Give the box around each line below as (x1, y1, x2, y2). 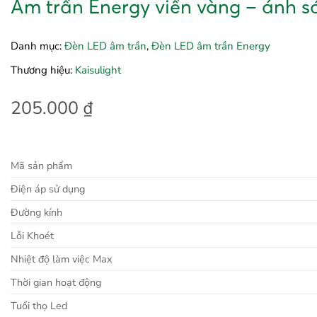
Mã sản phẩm (11, 158, 72, 173)
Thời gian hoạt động (11, 275, 101, 290)
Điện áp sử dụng (11, 182, 85, 197)
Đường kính (11, 205, 62, 220)
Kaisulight (75, 62, 121, 77)
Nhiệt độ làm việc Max (11, 252, 113, 267)
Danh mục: (11, 38, 64, 53)
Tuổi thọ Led (11, 299, 67, 313)
